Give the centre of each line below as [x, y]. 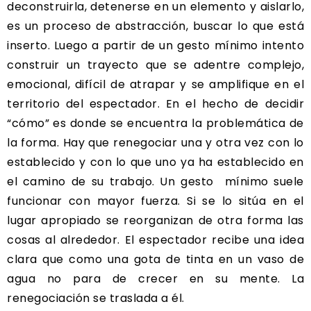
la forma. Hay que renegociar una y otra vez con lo [155, 142]
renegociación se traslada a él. [96, 298]
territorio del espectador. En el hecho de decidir [155, 103]
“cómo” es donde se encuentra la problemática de [155, 123]
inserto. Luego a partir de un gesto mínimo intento [155, 45]
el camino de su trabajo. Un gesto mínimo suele [155, 181]
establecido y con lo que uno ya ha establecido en [155, 162]
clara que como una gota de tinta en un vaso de [155, 259]
